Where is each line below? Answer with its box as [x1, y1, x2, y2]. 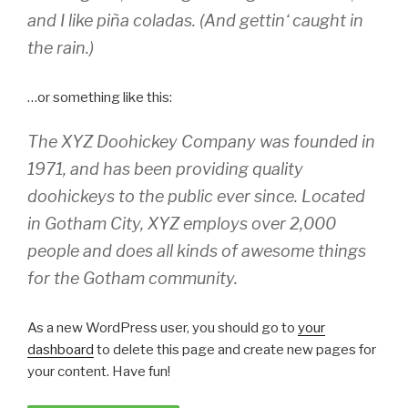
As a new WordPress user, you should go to [27, 320, 298, 336]
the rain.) [27, 37, 94, 57]
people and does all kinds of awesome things [27, 241, 366, 260]
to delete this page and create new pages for [94, 342, 376, 358]
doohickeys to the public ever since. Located [27, 187, 365, 206]
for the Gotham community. [27, 269, 238, 288]
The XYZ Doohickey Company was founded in [27, 132, 375, 151]
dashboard [27, 342, 94, 358]
